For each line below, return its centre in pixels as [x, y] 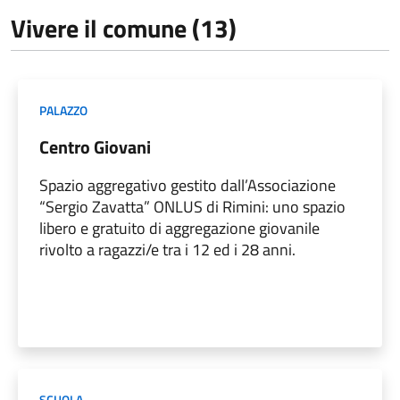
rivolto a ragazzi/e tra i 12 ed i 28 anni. [167, 249]
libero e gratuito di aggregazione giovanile [179, 228]
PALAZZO [63, 110]
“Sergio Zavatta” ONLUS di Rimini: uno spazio [192, 206]
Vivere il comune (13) [124, 28]
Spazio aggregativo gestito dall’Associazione [187, 185]
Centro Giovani [95, 146]
